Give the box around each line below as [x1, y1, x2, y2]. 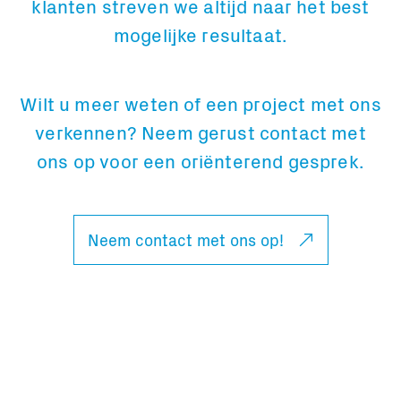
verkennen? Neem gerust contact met [35, 118, 366, 146]
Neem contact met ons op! [87, 228, 284, 252]
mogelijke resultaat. [113, 21, 288, 48]
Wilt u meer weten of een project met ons [20, 90, 381, 117]
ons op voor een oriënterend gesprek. [37, 147, 364, 175]
